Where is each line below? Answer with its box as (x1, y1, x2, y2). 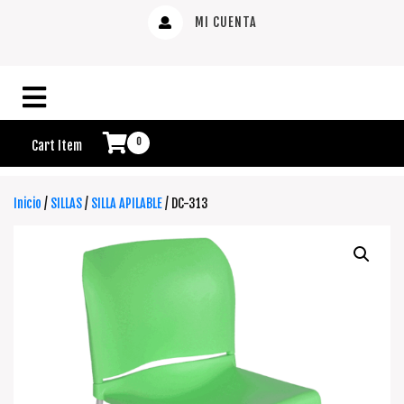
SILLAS (50, 195, 82, 211)
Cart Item (32, 137, 85, 153)
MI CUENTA (190, 14, 257, 30)
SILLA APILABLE (91, 195, 162, 211)
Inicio (14, 195, 41, 211)
